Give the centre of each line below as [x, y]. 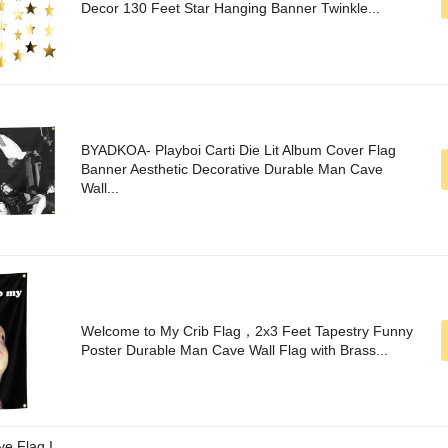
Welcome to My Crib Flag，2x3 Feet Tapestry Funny [247, 331]
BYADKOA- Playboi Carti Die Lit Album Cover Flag [238, 150]
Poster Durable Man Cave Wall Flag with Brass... [234, 350]
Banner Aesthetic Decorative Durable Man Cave [232, 169]
